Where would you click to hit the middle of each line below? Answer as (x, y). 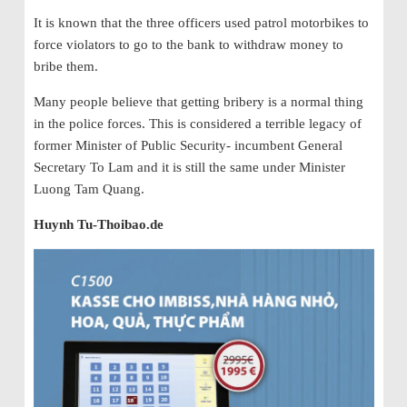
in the (49, 123)
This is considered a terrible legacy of (253, 123)
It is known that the (88, 22)
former (52, 145)
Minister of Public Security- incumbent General (207, 145)
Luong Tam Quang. (89, 189)
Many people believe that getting (126, 101)
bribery (243, 101)
